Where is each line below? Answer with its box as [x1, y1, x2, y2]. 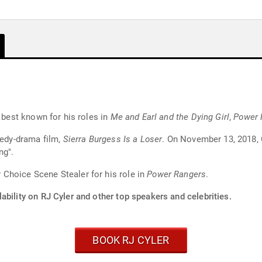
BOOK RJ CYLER [92, 234, 170, 246]
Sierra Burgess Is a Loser [63, 134, 163, 144]
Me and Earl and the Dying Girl [110, 112, 230, 122]
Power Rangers [147, 169, 206, 180]
